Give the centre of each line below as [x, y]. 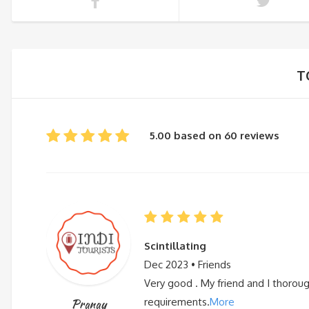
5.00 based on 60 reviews [215, 135]
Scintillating [175, 246]
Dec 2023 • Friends [188, 264]
